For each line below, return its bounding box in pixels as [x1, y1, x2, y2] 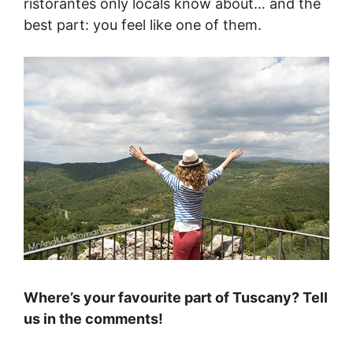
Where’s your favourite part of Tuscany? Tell [24, 289, 328, 307]
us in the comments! [24, 310, 163, 328]
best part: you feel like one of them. [24, 17, 262, 34]
